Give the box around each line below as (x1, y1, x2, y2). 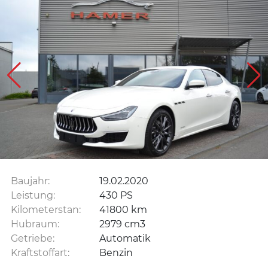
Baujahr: (11, 174, 50, 187)
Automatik (97, 232, 151, 244)
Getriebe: (11, 232, 54, 244)
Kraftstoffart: (11, 246, 69, 258)
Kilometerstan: (11, 203, 81, 215)
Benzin (97, 246, 133, 258)
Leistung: (11, 188, 55, 201)
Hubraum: (11, 217, 59, 230)
